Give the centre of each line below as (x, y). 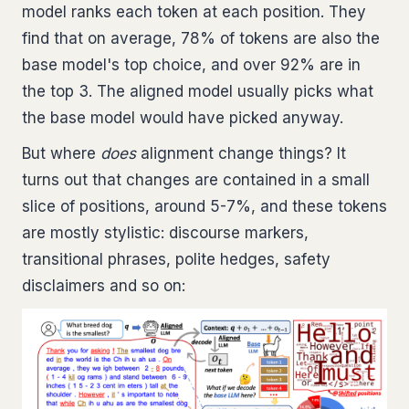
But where (61, 153)
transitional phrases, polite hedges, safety (176, 259)
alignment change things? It (241, 153)
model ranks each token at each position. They (194, 12)
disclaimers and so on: (104, 286)
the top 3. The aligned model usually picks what (198, 91)
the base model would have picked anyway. (185, 118)
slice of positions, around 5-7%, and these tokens (204, 206)
